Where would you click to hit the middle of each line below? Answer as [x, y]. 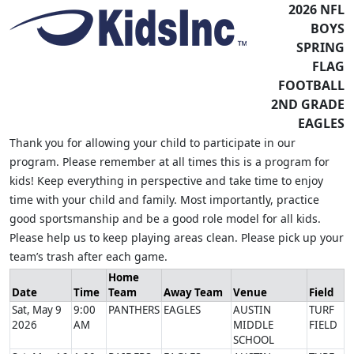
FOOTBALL [311, 85]
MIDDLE [253, 325]
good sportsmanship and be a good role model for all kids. [165, 218]
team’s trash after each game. [88, 256]
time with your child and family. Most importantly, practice [164, 200]
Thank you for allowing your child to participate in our [153, 143]
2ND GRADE [308, 104]
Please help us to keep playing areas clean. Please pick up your [177, 237]
